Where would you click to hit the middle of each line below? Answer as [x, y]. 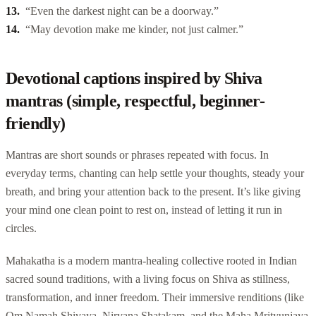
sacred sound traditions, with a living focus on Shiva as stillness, [148, 279]
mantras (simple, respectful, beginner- [135, 101]
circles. [21, 228]
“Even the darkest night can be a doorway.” [122, 11]
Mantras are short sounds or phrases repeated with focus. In [137, 154]
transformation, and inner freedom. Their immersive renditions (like [155, 297]
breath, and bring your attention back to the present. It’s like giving [153, 191]
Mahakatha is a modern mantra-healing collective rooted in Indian [151, 260]
